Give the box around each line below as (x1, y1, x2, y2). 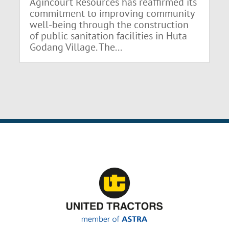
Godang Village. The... (30, 40, 123, 54)
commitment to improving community (30, 7, 195, 20)
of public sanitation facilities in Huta (30, 29, 188, 43)
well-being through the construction (30, 18, 189, 32)
